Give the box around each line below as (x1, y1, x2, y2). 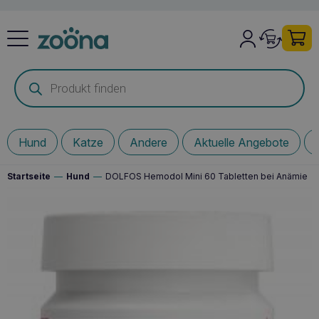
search (14, 78, 42, 88)
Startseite (7, 170, 51, 182)
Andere (130, 135, 167, 150)
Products (14, 68, 51, 78)
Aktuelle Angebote (194, 135, 289, 150)
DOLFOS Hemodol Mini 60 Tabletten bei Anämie (105, 170, 308, 182)
